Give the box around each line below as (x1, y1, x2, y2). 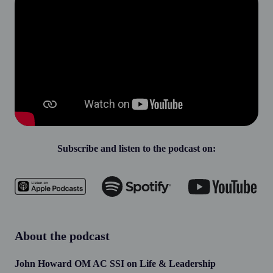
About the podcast (15, 229, 110, 243)
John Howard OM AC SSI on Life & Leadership (15, 258, 216, 269)
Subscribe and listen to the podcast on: (57, 143, 216, 154)
